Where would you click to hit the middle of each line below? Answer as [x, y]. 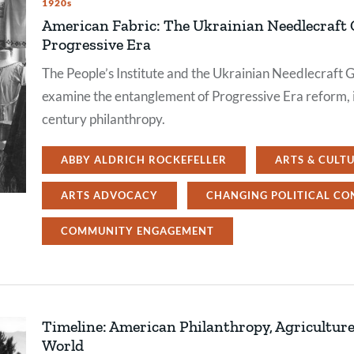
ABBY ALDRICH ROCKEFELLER [144, 160]
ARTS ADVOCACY [109, 195]
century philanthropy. [104, 119]
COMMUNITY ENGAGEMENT [137, 231]
